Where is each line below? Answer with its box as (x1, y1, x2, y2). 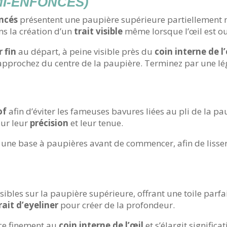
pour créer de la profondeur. (58, 199, 175, 211)
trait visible (74, 25, 123, 37)
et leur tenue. (68, 117, 124, 129)
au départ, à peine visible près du (16, 46, 155, 58)
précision (30, 117, 69, 129)
